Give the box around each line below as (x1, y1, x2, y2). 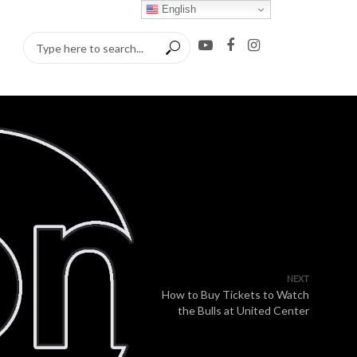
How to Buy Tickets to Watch (162, 288, 309, 301)
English (159, 2, 197, 15)
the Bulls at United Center (178, 304, 309, 317)
